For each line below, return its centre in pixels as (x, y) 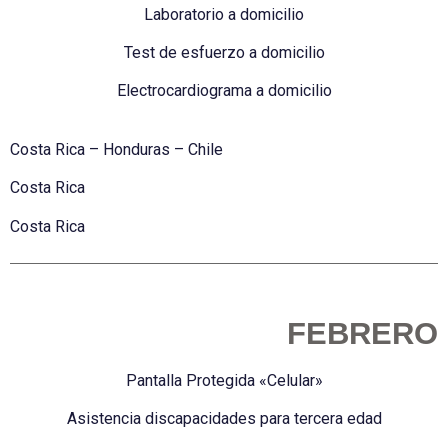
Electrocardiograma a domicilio (224, 91)
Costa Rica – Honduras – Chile (116, 149)
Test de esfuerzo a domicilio (224, 53)
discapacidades (200, 419)
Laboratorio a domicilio (224, 14)
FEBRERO (362, 333)
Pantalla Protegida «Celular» (224, 380)
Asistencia (105, 419)
